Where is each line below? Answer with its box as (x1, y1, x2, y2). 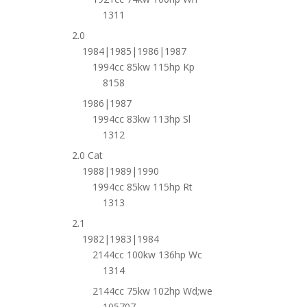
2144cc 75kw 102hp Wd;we (92, 284, 212, 298)
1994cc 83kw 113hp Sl (92, 112, 191, 126)
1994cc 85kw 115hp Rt (92, 180, 193, 194)
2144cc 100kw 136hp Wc (92, 248, 202, 262)
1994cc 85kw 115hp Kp (92, 60, 195, 74)
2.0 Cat (71, 149, 103, 162)
